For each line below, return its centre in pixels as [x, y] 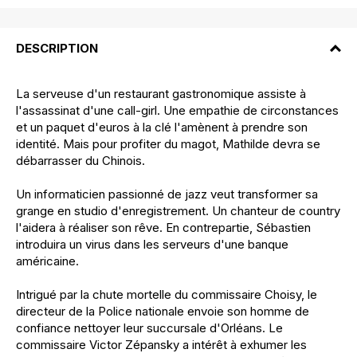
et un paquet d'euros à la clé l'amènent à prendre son [162, 127]
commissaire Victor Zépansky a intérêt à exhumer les [161, 345]
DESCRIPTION [57, 49]
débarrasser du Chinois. [80, 161]
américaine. [47, 261]
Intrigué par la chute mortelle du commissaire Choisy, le [167, 295]
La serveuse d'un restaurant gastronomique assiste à [161, 94]
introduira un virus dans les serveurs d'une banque [152, 245]
